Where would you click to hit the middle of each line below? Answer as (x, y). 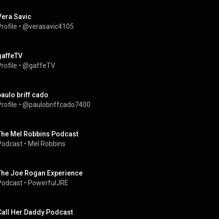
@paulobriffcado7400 (56, 105)
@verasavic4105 (48, 26)
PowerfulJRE (48, 183)
